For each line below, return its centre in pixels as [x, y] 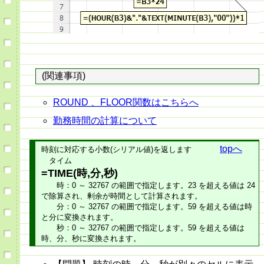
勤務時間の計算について [105, 121]
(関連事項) [64, 76]
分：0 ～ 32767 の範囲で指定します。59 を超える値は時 [147, 207]
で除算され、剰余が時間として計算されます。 [122, 196]
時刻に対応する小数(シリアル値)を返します [116, 150]
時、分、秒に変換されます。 [91, 239]
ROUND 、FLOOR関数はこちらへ [126, 103]
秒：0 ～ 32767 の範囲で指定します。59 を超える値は [143, 228]
